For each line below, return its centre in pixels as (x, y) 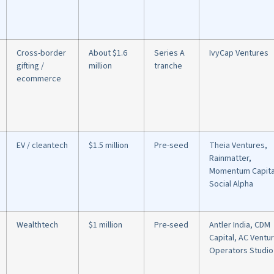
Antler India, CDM (240, 225)
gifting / (30, 66)
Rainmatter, (230, 159)
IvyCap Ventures (239, 54)
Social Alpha (231, 184)
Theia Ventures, (238, 146)
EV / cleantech (42, 146)
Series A (169, 54)
